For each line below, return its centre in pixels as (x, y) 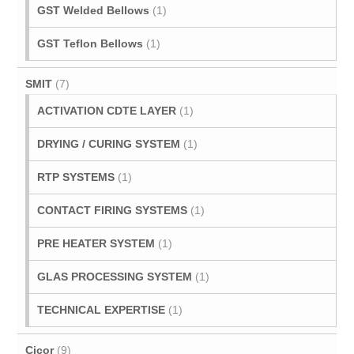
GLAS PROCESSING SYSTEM (115, 277)
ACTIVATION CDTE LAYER (107, 111)
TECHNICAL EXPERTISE (102, 310)
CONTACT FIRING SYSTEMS (113, 210)
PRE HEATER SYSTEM (96, 243)
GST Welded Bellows (94, 10)
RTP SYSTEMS (76, 177)
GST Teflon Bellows (90, 43)
